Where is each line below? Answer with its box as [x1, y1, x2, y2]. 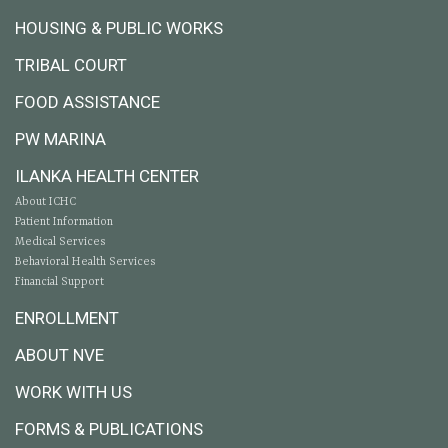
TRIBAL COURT [15, 55, 127, 76]
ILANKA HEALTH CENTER [15, 166, 199, 187]
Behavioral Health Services [15, 256, 156, 270]
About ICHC [15, 196, 76, 210]
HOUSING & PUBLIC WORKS [15, 18, 223, 39]
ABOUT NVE [15, 345, 104, 366]
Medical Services [15, 236, 106, 250]
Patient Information [15, 216, 113, 230]
